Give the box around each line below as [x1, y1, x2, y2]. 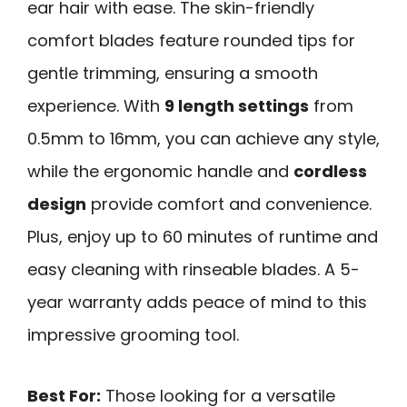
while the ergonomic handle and [27, 160, 293, 184]
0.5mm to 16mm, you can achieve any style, [27, 127, 380, 151]
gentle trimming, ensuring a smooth [27, 62, 318, 85]
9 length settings [164, 94, 309, 118]
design [27, 193, 86, 216]
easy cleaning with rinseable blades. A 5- [27, 258, 360, 282]
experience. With [27, 94, 164, 118]
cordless [293, 160, 367, 184]
